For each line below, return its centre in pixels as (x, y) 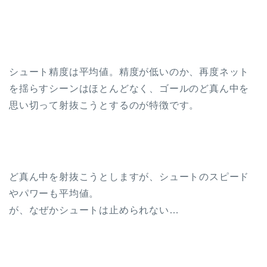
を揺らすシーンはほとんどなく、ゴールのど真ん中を (129, 89)
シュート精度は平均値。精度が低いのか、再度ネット (129, 72)
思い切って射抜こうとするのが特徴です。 (104, 105)
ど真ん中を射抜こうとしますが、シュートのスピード (129, 177)
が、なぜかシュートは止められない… (94, 210)
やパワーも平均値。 (54, 194)
